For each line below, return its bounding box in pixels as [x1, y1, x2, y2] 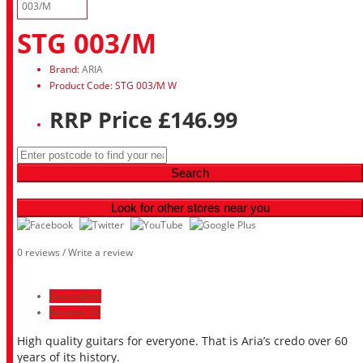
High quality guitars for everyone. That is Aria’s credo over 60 [17, 332, 348, 348]
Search [171, 165, 209, 180]
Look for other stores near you [110, 200, 270, 215]
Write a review [68, 245, 133, 259]
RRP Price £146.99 [49, 105, 237, 135]
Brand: [49, 62, 82, 76]
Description [49, 288, 101, 303]
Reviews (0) [49, 305, 100, 319]
